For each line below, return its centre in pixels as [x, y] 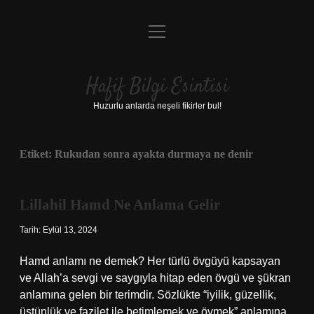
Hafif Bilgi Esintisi [157, 87]
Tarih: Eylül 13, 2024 [59, 230]
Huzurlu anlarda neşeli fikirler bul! [157, 106]
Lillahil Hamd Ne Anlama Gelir [120, 205]
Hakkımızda [157, 134]
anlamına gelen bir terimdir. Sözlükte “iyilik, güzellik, [148, 295]
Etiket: [37, 154]
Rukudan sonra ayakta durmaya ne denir [154, 154]
